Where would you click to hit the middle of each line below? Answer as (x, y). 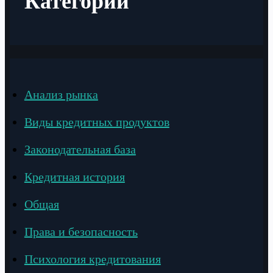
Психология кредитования (92, 259)
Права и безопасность (81, 231)
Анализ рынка (61, 94)
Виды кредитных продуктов (97, 122)
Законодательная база (80, 149)
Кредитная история (74, 176)
